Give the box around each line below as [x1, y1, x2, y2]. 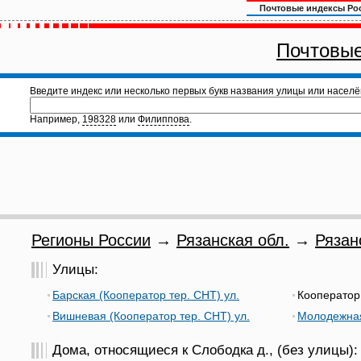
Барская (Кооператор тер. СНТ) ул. [52, 288, 239, 301]
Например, [30, 114, 82, 125]
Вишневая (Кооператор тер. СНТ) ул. [52, 309, 250, 322]
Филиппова [138, 114, 189, 125]
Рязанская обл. [176, 231, 289, 249]
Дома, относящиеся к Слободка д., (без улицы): [52, 342, 358, 358]
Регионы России [31, 231, 151, 249]
